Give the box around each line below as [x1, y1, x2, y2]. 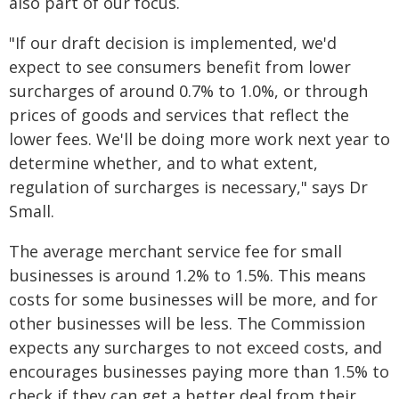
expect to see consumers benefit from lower [9, 56, 351, 77]
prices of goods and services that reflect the [9, 104, 349, 126]
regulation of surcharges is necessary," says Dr [9, 176, 368, 198]
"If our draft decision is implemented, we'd [9, 32, 337, 53]
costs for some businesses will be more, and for [9, 289, 378, 310]
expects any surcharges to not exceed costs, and [9, 337, 382, 358]
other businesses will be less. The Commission [9, 313, 365, 334]
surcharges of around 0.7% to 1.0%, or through [9, 80, 368, 102]
